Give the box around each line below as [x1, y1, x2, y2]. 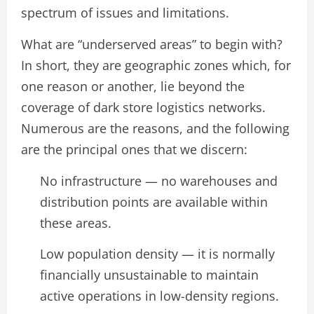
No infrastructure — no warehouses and [40, 172, 278, 189]
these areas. [40, 214, 111, 231]
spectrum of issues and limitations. [21, 4, 229, 21]
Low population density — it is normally [40, 245, 275, 262]
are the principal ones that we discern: [21, 141, 247, 158]
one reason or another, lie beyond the [21, 78, 245, 95]
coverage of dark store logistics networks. [21, 99, 266, 116]
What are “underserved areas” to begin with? [21, 36, 282, 53]
